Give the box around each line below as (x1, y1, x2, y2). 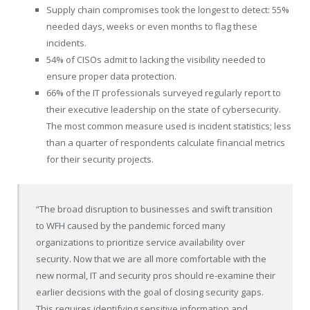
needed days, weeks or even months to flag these (46, 19, 257, 33)
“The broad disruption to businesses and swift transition (36, 203, 273, 216)
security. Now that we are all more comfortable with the (36, 253, 267, 266)
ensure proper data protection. (46, 69, 176, 82)
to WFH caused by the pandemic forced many (36, 219, 226, 232)
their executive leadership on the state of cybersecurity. (46, 102, 281, 116)
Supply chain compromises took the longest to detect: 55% (46, 3, 289, 16)
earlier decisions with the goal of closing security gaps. (36, 286, 264, 299)
